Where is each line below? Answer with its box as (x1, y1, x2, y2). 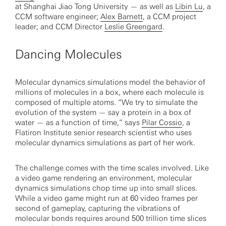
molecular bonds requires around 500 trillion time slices (15, 214, 206, 223)
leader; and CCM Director (15, 22, 104, 31)
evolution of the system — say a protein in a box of (15, 108, 191, 117)
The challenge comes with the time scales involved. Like (15, 163, 209, 173)
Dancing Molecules (15, 47, 122, 62)
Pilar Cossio (142, 118, 182, 127)
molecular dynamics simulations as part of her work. (15, 138, 195, 147)
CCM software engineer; (15, 12, 100, 21)
